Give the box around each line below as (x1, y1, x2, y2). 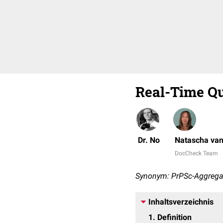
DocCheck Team (175, 150, 218, 157)
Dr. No (138, 135, 160, 145)
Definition (157, 213, 192, 222)
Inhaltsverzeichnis (148, 197, 214, 207)
